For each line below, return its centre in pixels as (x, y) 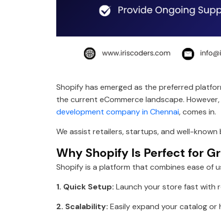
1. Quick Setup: (85, 187)
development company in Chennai (118, 112)
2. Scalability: (82, 207)
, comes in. (198, 112)
